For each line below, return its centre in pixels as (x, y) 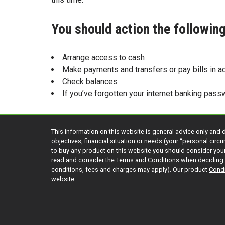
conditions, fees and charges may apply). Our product (130, 169)
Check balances (90, 81)
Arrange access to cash (103, 57)
